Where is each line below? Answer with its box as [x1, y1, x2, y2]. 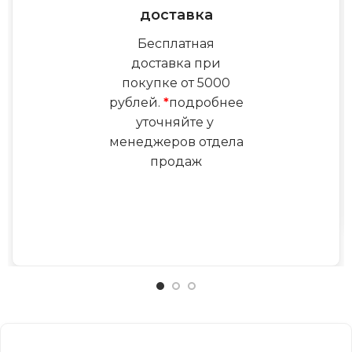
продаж [150, 154, 202, 170]
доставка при [131, 56, 221, 71]
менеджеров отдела [108, 134, 244, 150]
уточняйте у [135, 115, 217, 130]
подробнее [168, 95, 244, 111]
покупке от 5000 [122, 75, 230, 91]
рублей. [108, 95, 163, 111]
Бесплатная [137, 36, 214, 52]
